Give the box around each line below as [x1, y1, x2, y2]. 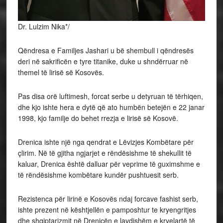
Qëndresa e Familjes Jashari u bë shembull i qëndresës [17, 45, 194, 56]
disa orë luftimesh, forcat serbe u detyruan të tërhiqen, [31, 91, 203, 102]
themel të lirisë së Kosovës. [17, 67, 104, 78]
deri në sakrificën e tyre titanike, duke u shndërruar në [17, 56, 188, 67]
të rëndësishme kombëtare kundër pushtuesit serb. [17, 170, 179, 180]
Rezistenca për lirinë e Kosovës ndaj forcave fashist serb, [17, 194, 198, 204]
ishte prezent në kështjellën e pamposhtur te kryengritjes [17, 205, 196, 215]
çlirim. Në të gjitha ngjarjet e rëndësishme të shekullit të [17, 148, 192, 158]
